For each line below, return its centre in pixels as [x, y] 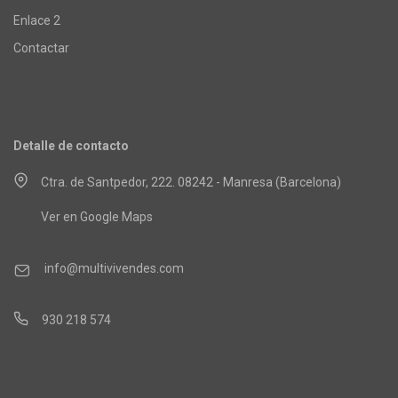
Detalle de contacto [71, 145]
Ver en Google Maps [97, 216]
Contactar [41, 48]
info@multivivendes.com [114, 268]
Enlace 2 [37, 20]
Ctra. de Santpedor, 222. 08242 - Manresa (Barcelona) [191, 182]
